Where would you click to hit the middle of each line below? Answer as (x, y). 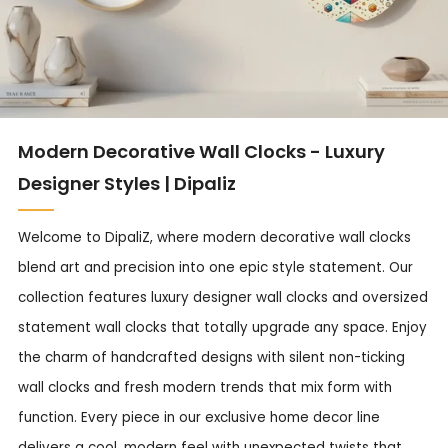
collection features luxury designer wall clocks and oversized (223, 297)
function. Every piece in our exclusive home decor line (199, 417)
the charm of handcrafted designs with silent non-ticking (211, 357)
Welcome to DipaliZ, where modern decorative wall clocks (214, 237)
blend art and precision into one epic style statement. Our (215, 267)
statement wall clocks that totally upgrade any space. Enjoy (222, 327)
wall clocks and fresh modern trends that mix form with (205, 387)
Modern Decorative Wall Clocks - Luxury (201, 151)
